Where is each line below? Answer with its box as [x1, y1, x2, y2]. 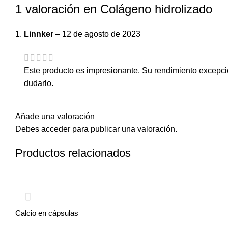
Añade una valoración [15, 111, 95, 121]
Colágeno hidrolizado [100, 2, 212, 16]
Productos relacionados [15, 146, 131, 159]
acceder [41, 124, 70, 133]
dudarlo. [24, 78, 53, 88]
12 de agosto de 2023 [62, 30, 140, 39]
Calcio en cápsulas [15, 208, 78, 217]
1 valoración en [15, 2, 100, 16]
